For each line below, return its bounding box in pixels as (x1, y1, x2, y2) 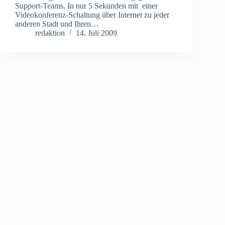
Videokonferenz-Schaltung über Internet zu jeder (15, 10, 169, 19)
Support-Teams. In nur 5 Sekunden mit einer (15, 1, 158, 10)
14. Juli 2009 (76, 28, 117, 37)
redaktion (35, 28, 65, 37)
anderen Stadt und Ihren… (15, 19, 99, 28)
